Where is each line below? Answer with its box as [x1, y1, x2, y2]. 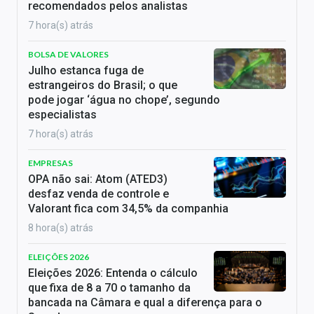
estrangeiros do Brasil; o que [28, 78, 177, 92]
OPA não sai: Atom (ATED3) [28, 172, 168, 186]
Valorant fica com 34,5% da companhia [28, 202, 228, 215]
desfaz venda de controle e [28, 187, 169, 200]
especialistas [28, 108, 97, 121]
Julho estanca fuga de [28, 64, 144, 77]
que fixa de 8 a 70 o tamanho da [28, 281, 191, 294]
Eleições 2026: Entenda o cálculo [28, 266, 198, 280]
